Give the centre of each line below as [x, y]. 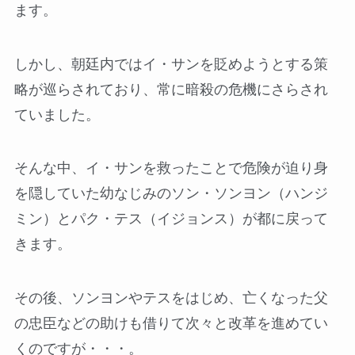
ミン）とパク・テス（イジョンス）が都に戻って [171, 219]
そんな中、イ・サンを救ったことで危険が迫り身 [171, 168]
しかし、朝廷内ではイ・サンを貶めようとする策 [171, 64]
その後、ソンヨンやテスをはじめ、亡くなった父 [171, 298]
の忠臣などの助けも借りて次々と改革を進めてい [171, 324]
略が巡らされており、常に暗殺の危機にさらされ [171, 89]
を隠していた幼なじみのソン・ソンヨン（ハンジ [171, 194]
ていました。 [57, 115]
